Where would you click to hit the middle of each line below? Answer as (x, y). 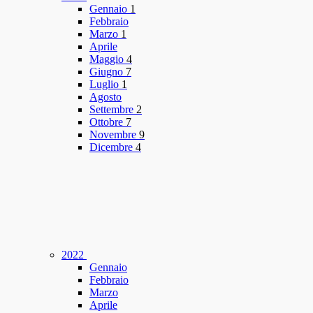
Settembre (113, 110)
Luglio (105, 85)
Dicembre (112, 147)
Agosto (105, 97)
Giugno (108, 72)
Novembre (114, 135)
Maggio (108, 59)
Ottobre (108, 122)
